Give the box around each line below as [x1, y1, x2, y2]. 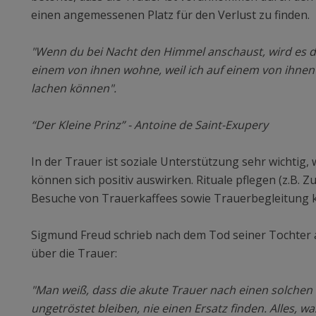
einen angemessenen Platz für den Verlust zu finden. [31, 7, 310, 23]
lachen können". [31, 80, 116, 96]
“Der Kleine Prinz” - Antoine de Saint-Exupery [31, 117, 268, 133]
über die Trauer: [31, 245, 117, 261]
